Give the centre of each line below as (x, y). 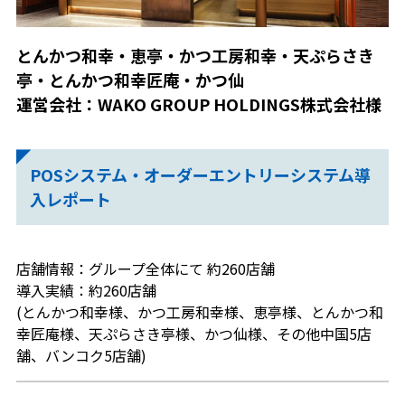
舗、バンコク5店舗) (81, 355)
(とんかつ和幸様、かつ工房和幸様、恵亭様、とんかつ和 (199, 311)
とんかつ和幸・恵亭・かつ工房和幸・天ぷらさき (195, 55)
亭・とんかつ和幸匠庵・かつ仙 (130, 79)
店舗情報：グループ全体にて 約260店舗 (145, 268)
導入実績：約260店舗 (86, 290)
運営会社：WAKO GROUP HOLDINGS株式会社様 (198, 104)
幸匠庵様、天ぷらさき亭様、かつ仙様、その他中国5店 (193, 333)
